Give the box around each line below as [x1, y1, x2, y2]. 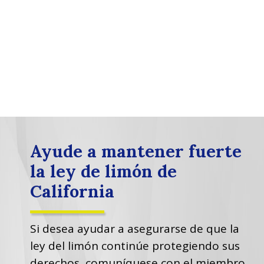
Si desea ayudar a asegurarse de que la [29, 220, 239, 236]
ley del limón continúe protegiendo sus [29, 237, 240, 253]
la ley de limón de [29, 160, 177, 182]
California [29, 180, 114, 202]
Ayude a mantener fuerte [29, 140, 242, 162]
